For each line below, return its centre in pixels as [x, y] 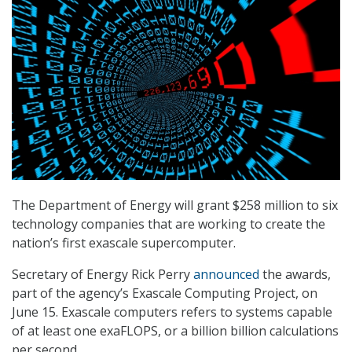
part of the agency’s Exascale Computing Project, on [165, 293]
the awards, [297, 275]
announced [228, 275]
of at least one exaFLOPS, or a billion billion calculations [175, 331]
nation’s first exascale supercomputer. [124, 243]
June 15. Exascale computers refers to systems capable [172, 312]
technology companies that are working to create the [169, 224]
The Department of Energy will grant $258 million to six [175, 205]
